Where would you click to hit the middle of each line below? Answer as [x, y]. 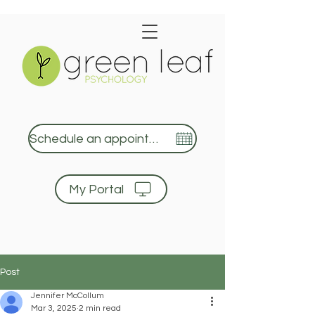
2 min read [100, 308]
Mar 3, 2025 [54, 308]
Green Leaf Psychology [130, 248]
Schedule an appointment [154, 139]
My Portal [96, 189]
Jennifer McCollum [67, 296]
